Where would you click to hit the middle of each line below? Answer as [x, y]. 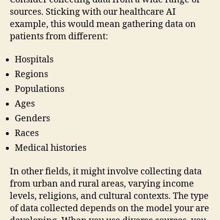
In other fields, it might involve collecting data [106, 171]
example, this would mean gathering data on [103, 24]
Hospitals [34, 60]
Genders [32, 119]
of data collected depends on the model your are [110, 208]
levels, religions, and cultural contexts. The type [109, 196]
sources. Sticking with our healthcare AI [93, 12]
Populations [40, 89]
